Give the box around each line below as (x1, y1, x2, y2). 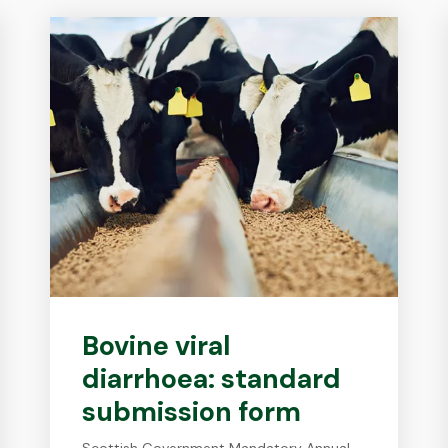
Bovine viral (82, 328, 231, 363)
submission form (82, 394, 302, 429)
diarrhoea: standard (82, 361, 342, 396)
